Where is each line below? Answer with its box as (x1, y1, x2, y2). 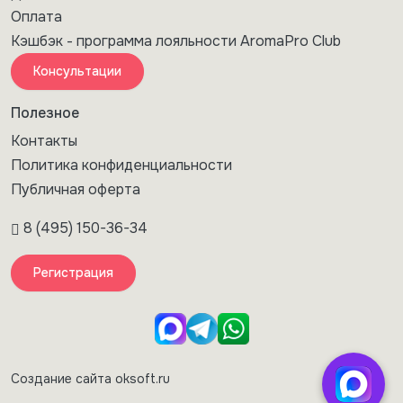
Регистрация (33, 264, 113, 281)
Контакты (11, 130, 77, 150)
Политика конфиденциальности (11, 155, 232, 175)
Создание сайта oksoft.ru (11, 370, 170, 387)
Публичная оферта (11, 179, 140, 199)
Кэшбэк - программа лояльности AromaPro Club (11, 31, 341, 50)
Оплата (11, 6, 62, 26)
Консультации (33, 62, 121, 79)
